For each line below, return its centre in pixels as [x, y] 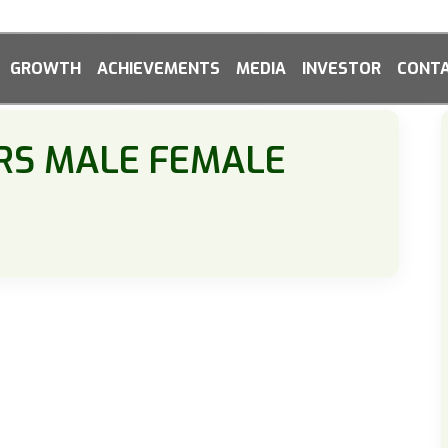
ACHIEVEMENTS [158, 68]
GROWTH [45, 68]
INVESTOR [341, 68]
